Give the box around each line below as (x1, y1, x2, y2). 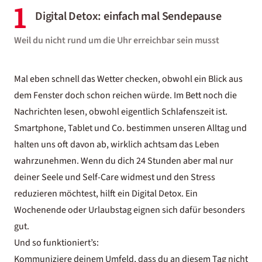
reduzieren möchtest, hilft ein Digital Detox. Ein (14, 187, 198, 200)
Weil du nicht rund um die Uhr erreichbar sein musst (14, 34, 219, 47)
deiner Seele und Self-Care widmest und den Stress (14, 171, 215, 184)
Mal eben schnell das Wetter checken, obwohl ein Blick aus (14, 73, 243, 85)
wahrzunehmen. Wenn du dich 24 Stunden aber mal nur (14, 154, 233, 167)
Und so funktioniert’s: (14, 236, 99, 249)
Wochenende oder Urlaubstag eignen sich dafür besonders (14, 204, 245, 216)
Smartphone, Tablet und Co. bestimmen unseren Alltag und (14, 122, 247, 135)
